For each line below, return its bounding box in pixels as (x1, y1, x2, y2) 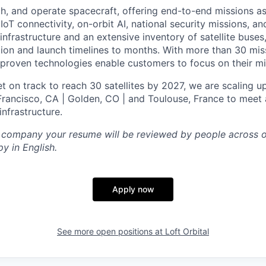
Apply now (112, 184, 154, 195)
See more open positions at (57, 226, 165, 237)
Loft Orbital (165, 226, 209, 237)
